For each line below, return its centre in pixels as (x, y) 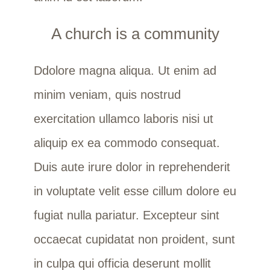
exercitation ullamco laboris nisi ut (123, 118)
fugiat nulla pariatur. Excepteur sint (126, 215)
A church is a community (135, 33)
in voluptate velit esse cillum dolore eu (135, 191)
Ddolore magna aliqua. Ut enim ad (125, 70)
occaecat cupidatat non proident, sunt (134, 239)
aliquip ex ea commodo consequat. (127, 143)
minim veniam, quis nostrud (107, 94)
